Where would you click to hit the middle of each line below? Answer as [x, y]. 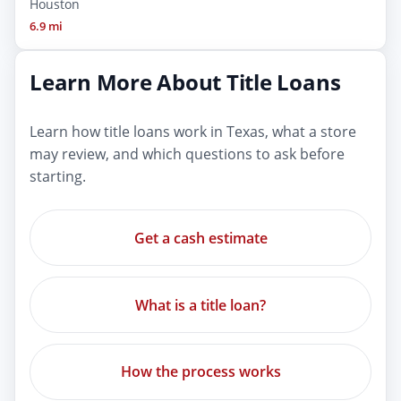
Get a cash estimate [200, 238]
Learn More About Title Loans [185, 82]
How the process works [200, 372]
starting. [58, 177]
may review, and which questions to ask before [187, 154]
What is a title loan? [200, 305]
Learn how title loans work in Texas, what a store [193, 132]
